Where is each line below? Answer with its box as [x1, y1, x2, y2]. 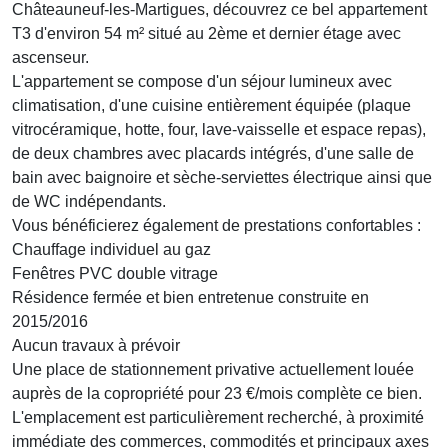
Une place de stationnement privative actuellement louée [12, 361, 414, 379]
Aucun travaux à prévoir [12, 337, 180, 355]
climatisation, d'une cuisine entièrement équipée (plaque [12, 97, 411, 115]
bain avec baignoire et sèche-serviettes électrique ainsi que [12, 169, 432, 187]
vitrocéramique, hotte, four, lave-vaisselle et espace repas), [12, 121, 426, 139]
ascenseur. [12, 49, 89, 67]
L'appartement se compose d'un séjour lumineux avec [12, 73, 392, 91]
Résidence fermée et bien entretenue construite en [12, 289, 369, 307]
